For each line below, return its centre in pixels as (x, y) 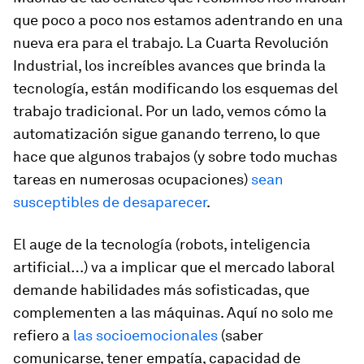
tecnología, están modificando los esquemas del (175, 88)
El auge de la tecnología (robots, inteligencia (162, 244)
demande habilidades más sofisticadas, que (161, 290)
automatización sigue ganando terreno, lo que (167, 134)
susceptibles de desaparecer (110, 202)
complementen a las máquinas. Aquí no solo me (173, 312)
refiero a (43, 335)
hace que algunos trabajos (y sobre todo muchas (175, 156)
